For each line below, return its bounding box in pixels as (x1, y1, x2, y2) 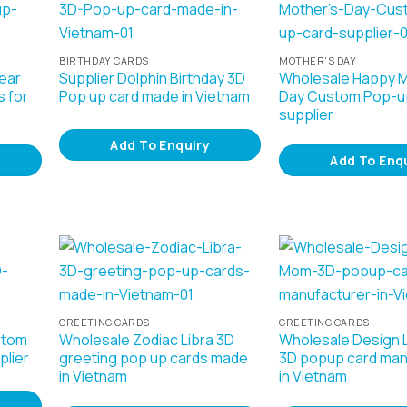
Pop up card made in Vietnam (59, 85, 251, 106)
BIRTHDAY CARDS (59, 53, 149, 67)
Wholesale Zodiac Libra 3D (59, 329, 235, 350)
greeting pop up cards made (59, 347, 249, 368)
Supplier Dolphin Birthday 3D (59, 67, 246, 88)
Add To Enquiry (110, 136, 211, 154)
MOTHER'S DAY (279, 53, 357, 67)
